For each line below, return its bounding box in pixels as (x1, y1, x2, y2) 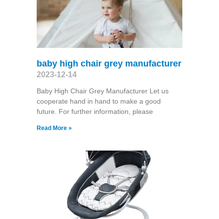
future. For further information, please (36, 107, 153, 115)
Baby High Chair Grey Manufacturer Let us (36, 87, 169, 95)
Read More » (36, 124, 72, 131)
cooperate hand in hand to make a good (36, 97, 161, 105)
